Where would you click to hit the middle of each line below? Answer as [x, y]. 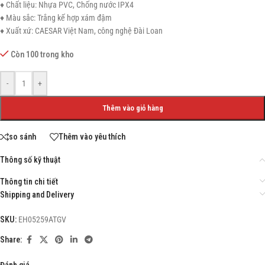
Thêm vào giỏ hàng [132, 108]
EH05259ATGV [42, 219]
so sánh [22, 137]
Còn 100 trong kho [43, 54]
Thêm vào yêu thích [92, 137]
